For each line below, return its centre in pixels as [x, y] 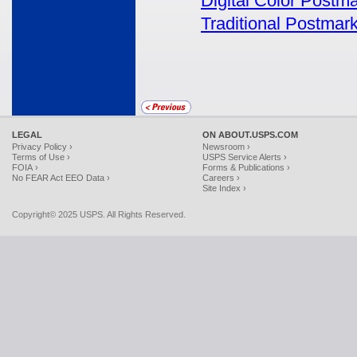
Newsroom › [226, 147]
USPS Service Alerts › [245, 157]
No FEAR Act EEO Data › [61, 178]
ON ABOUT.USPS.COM [250, 135]
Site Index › [224, 188]
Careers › [221, 178]
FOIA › [25, 167]
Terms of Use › [41, 157]
